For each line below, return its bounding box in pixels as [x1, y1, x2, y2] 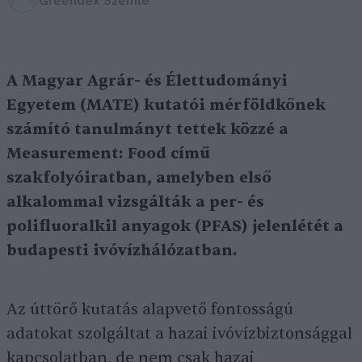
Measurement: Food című [6, 144, 210, 163]
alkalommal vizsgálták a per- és [6, 192, 264, 212]
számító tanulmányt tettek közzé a [6, 120, 288, 139]
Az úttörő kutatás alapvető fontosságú [6, 300, 293, 319]
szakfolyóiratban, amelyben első [6, 168, 271, 187]
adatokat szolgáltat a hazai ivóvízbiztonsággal [6, 324, 352, 343]
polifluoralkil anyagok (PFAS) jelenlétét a [6, 217, 343, 236]
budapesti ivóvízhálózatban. [6, 241, 237, 260]
